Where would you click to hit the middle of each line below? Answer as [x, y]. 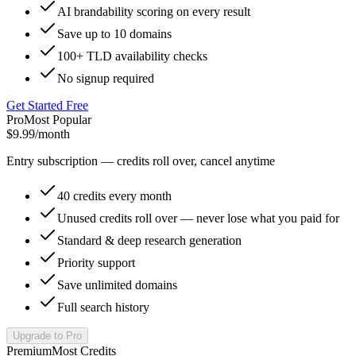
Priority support [96, 262]
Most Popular [58, 119]
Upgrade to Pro [47, 335]
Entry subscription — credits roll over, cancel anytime [141, 161]
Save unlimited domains [117, 284]
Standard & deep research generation [149, 240]
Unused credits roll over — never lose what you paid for [198, 218]
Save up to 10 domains [114, 33]
